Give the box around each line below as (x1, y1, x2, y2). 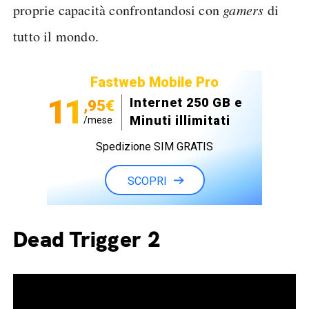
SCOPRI (127, 175, 167, 188)
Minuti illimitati (130, 113, 230, 128)
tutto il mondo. (13, 27, 99, 46)
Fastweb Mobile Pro (90, 74, 219, 90)
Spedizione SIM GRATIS (96, 140, 213, 153)
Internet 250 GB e (130, 95, 242, 110)
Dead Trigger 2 (13, 225, 161, 254)
